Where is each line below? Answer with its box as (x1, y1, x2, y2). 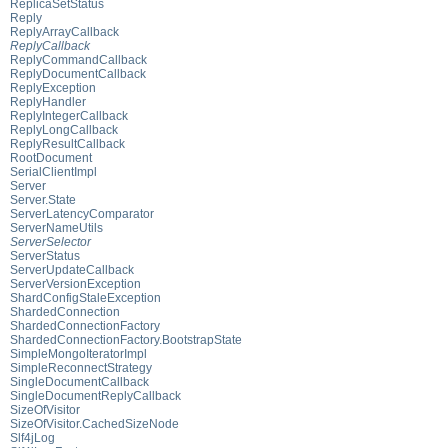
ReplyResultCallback (10, 136, 125, 151)
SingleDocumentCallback (10, 374, 149, 389)
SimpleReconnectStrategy (10, 360, 152, 375)
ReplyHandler (10, 94, 86, 109)
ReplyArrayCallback (10, 24, 119, 39)
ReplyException (10, 80, 96, 95)
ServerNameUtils (10, 220, 103, 235)
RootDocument (10, 150, 92, 165)
